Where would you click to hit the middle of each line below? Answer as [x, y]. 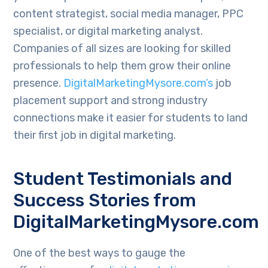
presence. [39, 83]
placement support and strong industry [111, 101]
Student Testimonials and [123, 179]
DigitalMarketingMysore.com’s [140, 83]
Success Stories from [105, 201]
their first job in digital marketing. [95, 135]
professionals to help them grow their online [122, 66]
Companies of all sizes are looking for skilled [122, 49]
